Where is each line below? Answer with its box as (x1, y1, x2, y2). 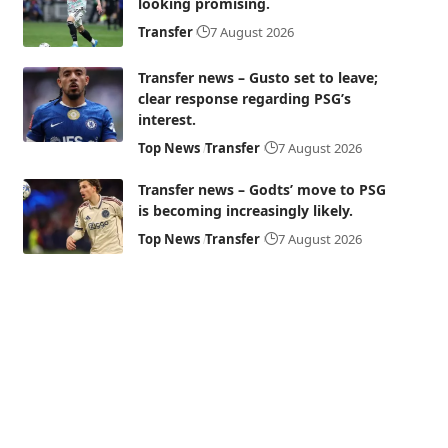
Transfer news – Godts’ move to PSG (137, 180, 386, 199)
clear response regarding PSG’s (137, 89, 351, 108)
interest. (137, 110, 196, 129)
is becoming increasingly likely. (137, 201, 353, 220)
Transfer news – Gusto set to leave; (137, 68, 378, 87)
